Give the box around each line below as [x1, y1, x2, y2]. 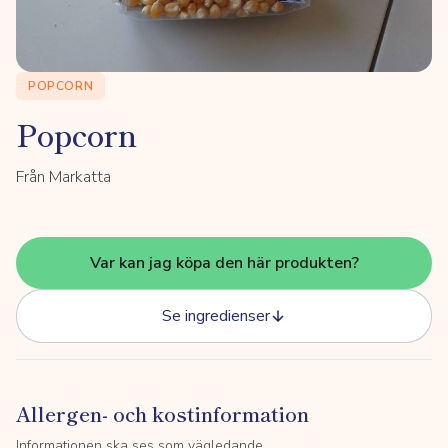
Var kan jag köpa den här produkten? [89, 252, 359, 274]
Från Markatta [16, 166, 111, 188]
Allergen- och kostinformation [16, 399, 309, 428]
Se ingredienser [162, 305, 270, 327]
